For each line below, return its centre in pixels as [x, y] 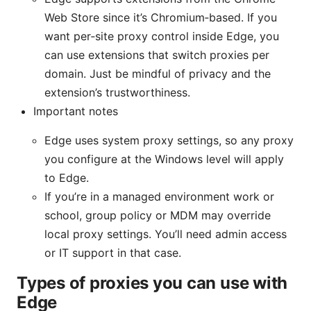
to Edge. [67, 177]
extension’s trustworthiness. [117, 92]
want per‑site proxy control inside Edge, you [162, 36]
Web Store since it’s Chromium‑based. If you [161, 17]
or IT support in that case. [113, 252]
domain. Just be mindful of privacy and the [158, 73]
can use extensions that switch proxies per [157, 54]
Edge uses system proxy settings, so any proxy [169, 140]
